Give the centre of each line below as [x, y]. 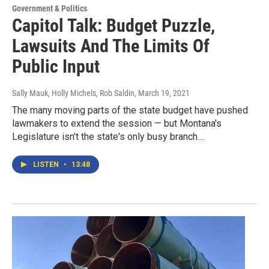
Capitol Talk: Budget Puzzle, [113, 26]
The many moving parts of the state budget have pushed [130, 110]
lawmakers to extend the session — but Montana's [117, 124]
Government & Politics [50, 9]
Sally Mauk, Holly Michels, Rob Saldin [73, 93]
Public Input [56, 67]
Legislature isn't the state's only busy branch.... [108, 137]
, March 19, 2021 [162, 93]
